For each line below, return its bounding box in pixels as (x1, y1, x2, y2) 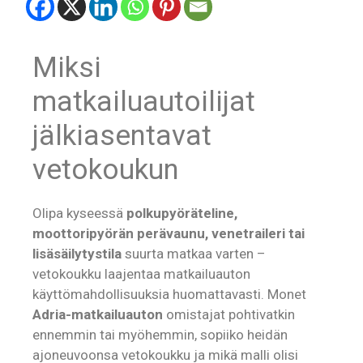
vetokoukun (32, 152, 179, 186)
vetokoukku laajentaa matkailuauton (32, 265, 250, 282)
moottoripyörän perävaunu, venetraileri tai (32, 224, 305, 241)
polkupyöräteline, (126, 204, 237, 221)
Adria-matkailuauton (32, 305, 163, 322)
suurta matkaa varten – (122, 245, 266, 262)
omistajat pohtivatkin (163, 305, 295, 322)
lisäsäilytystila (32, 245, 122, 262)
